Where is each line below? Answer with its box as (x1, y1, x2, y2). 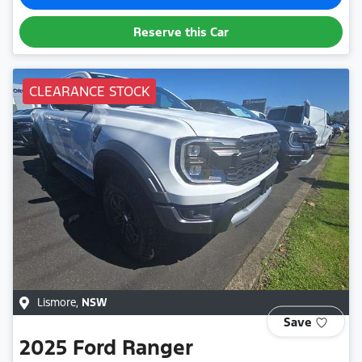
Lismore (37, 296, 76, 310)
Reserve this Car (133, 23, 229, 40)
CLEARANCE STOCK (29, 82, 149, 100)
